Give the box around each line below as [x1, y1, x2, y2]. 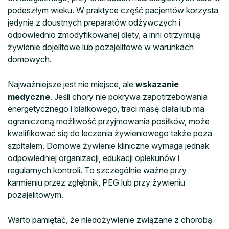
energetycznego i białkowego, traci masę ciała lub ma [8, 103, 204, 114]
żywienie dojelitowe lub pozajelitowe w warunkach [8, 41, 194, 52]
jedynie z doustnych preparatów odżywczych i [8, 17, 180, 28]
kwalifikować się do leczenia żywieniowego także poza [8, 128, 212, 139]
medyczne [8, 91, 50, 102]
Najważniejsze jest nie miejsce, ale [8, 79, 135, 89]
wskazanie [135, 79, 179, 89]
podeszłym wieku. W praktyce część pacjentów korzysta [8, 5, 218, 15]
